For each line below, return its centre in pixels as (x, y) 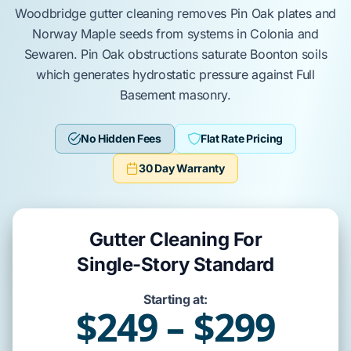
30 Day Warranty (182, 168)
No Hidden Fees (121, 138)
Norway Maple (74, 34)
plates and (305, 13)
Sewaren (49, 54)
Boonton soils (289, 54)
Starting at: (175, 299)
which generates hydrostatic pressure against (166, 74)
